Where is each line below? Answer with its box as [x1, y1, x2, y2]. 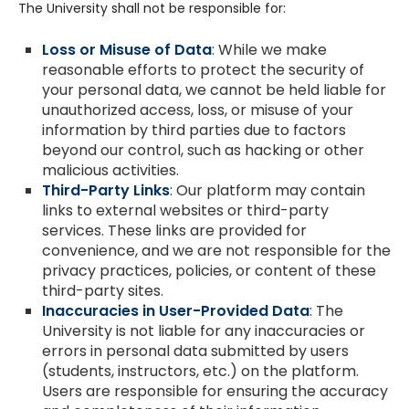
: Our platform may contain [169, 180, 365, 202]
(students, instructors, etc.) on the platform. [41, 361, 359, 383]
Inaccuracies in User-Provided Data [41, 300, 309, 322]
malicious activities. [41, 160, 179, 182]
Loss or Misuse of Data [41, 39, 212, 61]
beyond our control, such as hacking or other [41, 140, 364, 162]
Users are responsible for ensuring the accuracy [41, 381, 388, 403]
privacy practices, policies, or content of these [41, 260, 376, 282]
